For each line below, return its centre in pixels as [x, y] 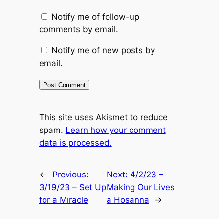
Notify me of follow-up [95, 17]
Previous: [70, 175]
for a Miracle [63, 200]
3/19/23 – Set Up [72, 187]
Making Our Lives [140, 187]
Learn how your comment [115, 130]
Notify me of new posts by [103, 50]
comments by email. [78, 30]
